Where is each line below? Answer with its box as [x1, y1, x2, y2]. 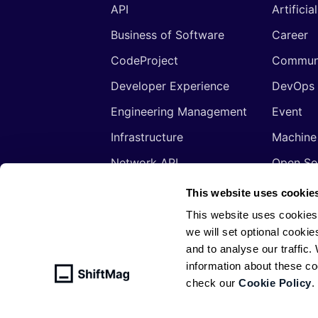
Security [111, 206, 155, 221]
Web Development [111, 257, 209, 272]
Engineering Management [111, 104, 247, 119]
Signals [271, 206, 310, 221]
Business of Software [111, 27, 224, 42]
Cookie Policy [238, 277, 312, 290]
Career [271, 27, 308, 42]
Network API [111, 155, 178, 170]
